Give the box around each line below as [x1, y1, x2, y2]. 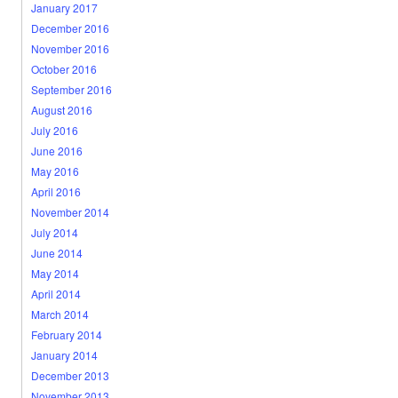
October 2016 [30, 61, 97, 76]
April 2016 [30, 184, 81, 199]
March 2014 [30, 306, 89, 322]
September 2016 [30, 82, 112, 97]
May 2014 [30, 266, 79, 281]
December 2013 [30, 368, 109, 383]
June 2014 [30, 245, 83, 260]
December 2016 [30, 20, 109, 36]
